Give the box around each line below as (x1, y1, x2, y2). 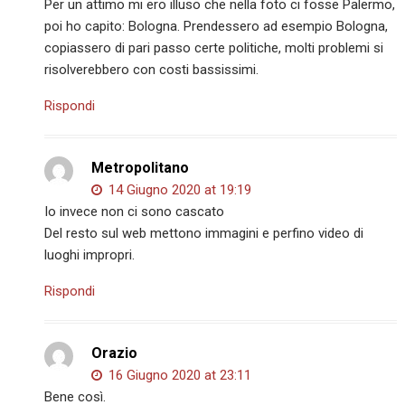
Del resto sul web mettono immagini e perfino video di (44, 225, 364, 242)
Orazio (91, 344, 138, 363)
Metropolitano (91, 159, 190, 177)
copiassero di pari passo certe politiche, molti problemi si (44, 40, 384, 57)
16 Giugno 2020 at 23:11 (105, 367, 252, 384)
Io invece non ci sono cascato (44, 203, 225, 221)
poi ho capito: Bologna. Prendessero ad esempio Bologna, (44, 18, 389, 35)
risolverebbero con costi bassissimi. (44, 61, 259, 79)
